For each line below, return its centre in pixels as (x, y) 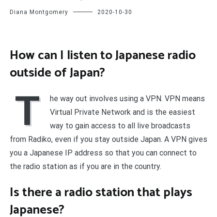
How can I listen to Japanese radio (103, 55)
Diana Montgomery (39, 12)
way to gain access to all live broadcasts (120, 126)
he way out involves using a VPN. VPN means (127, 99)
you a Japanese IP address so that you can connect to (103, 153)
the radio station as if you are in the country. (85, 167)
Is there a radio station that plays (101, 192)
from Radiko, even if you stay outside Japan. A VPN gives (108, 139)
